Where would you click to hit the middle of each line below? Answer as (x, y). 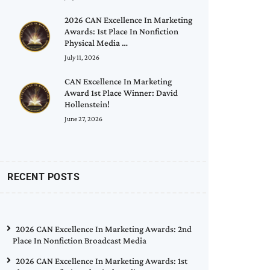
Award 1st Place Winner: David (121, 93)
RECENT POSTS (43, 177)
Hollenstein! (87, 104)
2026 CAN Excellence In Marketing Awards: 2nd (104, 229)
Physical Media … (96, 43)
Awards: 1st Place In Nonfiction (122, 32)
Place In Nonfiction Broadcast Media (80, 240)
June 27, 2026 (84, 118)
